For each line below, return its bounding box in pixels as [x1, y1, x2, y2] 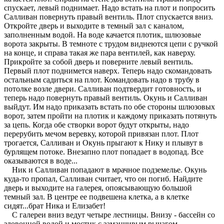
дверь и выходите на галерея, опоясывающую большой [4, 183, 192, 192]
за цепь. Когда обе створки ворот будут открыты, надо [4, 120, 189, 129]
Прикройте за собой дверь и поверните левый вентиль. [4, 57, 193, 66]
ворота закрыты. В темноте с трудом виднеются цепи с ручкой [4, 39, 218, 48]
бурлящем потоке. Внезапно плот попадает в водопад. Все [4, 147, 203, 156]
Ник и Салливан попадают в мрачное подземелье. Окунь [4, 165, 206, 174]
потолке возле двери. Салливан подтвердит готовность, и [4, 84, 201, 93]
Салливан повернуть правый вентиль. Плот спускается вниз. [4, 12, 213, 21]
